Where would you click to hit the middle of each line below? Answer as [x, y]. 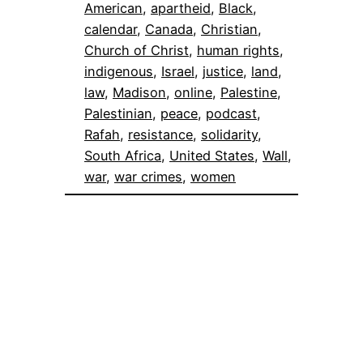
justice [223, 71]
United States [212, 155]
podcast [231, 113]
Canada [169, 29]
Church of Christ [137, 50]
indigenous [119, 71]
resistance [160, 134]
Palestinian [118, 113]
